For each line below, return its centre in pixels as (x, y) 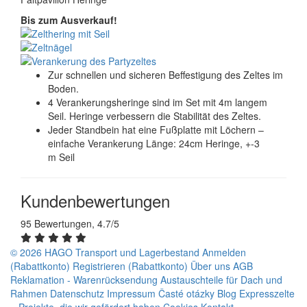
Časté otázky (186, 293)
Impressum (131, 293)
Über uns (210, 266)
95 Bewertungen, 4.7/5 (70, 223)
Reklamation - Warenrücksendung (84, 280)
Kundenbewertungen (95, 200)
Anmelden (224, 252)
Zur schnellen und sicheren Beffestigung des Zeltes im (165, 75)
